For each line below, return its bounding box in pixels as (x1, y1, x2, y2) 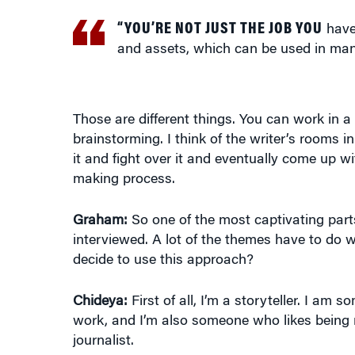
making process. (72, 173, 175, 187)
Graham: (72, 214, 128, 228)
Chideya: (72, 295, 128, 309)
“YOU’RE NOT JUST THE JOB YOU (116, 21, 323, 37)
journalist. (72, 334, 134, 349)
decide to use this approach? (72, 254, 254, 268)
